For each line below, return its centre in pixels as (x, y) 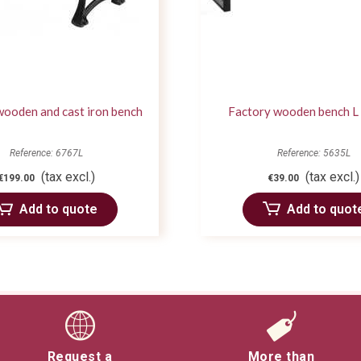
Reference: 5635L (313, 154)
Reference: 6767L (46, 154)
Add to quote (58, 210)
